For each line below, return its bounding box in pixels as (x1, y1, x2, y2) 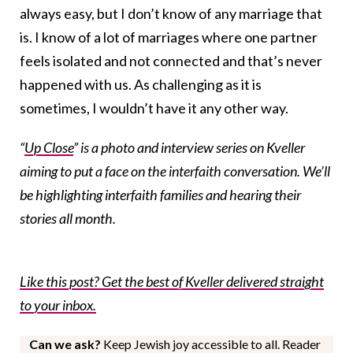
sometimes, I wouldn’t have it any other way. (20, 99, 288, 117)
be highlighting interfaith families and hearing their (20, 186, 301, 204)
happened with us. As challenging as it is (20, 76, 262, 94)
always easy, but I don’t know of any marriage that (20, 5, 322, 23)
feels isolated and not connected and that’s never (20, 52, 322, 70)
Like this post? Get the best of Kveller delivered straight (20, 273, 324, 291)
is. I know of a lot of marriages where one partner (20, 28, 318, 46)
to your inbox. (20, 296, 96, 314)
